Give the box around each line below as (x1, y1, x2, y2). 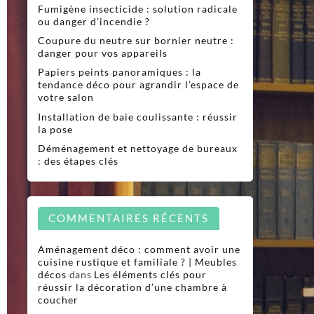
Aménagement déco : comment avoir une (38, 243, 241, 256)
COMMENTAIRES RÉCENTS (48, 211, 210, 224)
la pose (38, 123, 74, 135)
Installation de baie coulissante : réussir (38, 110, 238, 123)
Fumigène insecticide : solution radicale (38, 2, 238, 15)
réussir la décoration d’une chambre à (38, 281, 228, 294)
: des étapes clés (38, 155, 119, 168)
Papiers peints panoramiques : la (38, 66, 202, 78)
